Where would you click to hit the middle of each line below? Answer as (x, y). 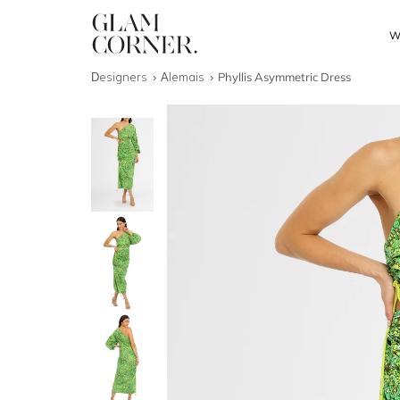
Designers (121, 77)
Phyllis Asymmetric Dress (285, 77)
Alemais (184, 77)
